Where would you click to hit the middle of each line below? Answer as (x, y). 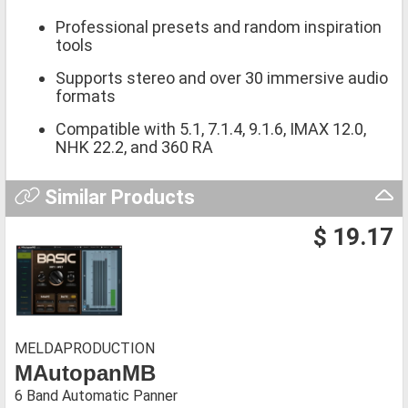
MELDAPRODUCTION (85, 348)
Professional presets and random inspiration (219, 26)
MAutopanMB (85, 372)
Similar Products (117, 197)
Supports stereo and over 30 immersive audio (222, 77)
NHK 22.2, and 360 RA (134, 147)
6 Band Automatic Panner (96, 395)
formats (86, 96)
